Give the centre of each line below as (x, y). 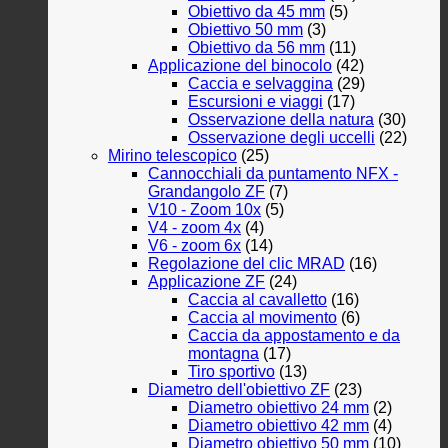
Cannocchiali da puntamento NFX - (273, 174)
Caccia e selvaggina (260, 84)
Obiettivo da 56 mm (256, 48)
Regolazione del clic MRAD (246, 264)
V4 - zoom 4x (194, 228)
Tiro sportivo (231, 372)
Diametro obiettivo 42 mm (278, 426)
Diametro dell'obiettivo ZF (239, 390)
